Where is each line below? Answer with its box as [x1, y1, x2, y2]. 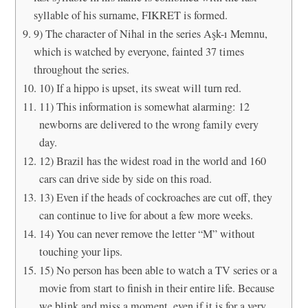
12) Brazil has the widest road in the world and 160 [38, 153, 266, 168]
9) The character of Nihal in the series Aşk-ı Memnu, [33, 25, 267, 41]
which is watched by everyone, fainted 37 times [33, 43, 244, 59]
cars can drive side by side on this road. [38, 170, 212, 186]
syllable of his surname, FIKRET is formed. [33, 7, 228, 23]
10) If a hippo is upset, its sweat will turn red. [38, 80, 241, 96]
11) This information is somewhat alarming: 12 [38, 98, 250, 114]
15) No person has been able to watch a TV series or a [38, 262, 277, 278]
